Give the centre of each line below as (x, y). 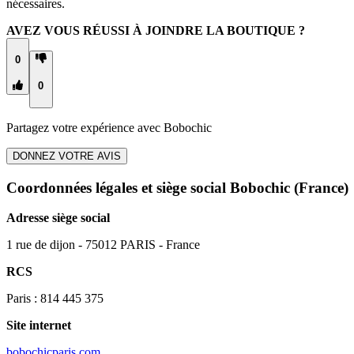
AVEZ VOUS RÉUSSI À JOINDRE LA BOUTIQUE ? (156, 30)
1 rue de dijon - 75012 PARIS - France (103, 245)
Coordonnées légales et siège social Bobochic (148, 187)
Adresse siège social (58, 218)
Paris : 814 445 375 (55, 299)
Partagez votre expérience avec (85, 127)
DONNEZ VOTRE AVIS (67, 156)
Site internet (39, 326)
